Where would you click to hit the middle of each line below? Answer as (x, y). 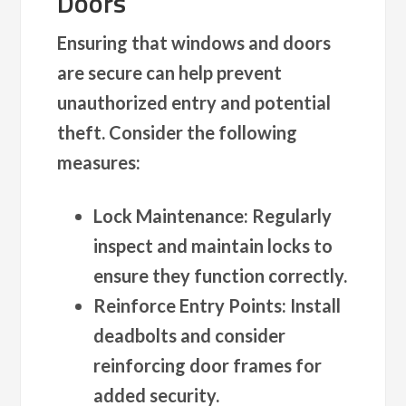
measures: (99, 162)
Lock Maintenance (169, 215)
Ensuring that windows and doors (194, 42)
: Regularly (288, 215)
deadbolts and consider (190, 335)
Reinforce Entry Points (188, 305)
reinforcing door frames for (208, 365)
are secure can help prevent (170, 72)
